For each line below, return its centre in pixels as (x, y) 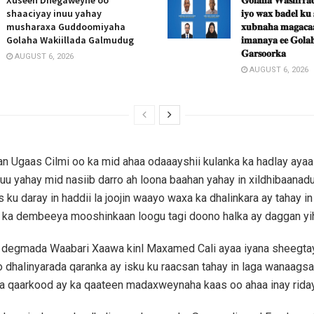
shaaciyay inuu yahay (54, 13)
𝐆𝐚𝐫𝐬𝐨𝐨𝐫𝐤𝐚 (264, 53)
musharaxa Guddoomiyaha (66, 26)
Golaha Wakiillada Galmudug (70, 40)
